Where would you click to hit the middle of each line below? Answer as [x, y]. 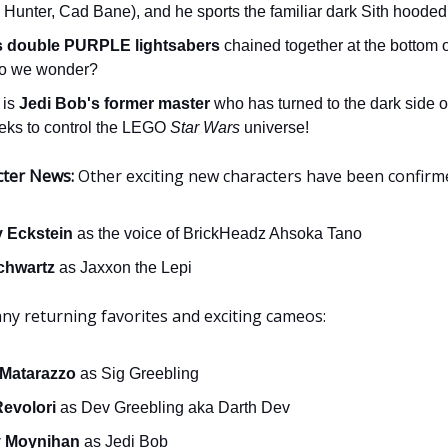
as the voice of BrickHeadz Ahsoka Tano [219, 233]
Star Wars [205, 127]
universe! [274, 127]
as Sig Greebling [139, 373]
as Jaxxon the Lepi [123, 267]
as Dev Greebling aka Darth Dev [175, 407]
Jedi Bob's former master [114, 103]
